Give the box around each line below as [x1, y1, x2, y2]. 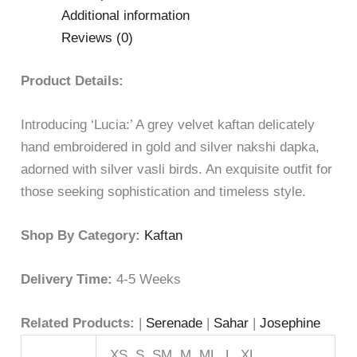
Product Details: [21, 73, 124, 88]
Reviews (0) [61, 30, 134, 46]
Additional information [61, 8, 190, 24]
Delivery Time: [21, 272, 117, 288]
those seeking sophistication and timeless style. [21, 183, 307, 199]
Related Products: [21, 316, 139, 331]
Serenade [146, 316, 203, 331]
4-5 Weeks [116, 272, 182, 288]
